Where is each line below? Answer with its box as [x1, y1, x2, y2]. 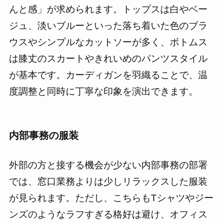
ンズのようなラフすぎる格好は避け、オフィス [8, 209, 208, 220]
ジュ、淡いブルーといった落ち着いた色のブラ [8, 20, 208, 31]
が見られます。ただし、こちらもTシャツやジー [8, 193, 214, 204]
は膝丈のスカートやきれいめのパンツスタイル [8, 53, 208, 64]
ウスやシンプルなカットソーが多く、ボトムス [8, 36, 208, 47]
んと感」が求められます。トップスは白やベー [8, 3, 208, 14]
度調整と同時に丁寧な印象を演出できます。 [8, 86, 198, 97]
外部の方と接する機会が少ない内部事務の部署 [8, 160, 208, 171]
